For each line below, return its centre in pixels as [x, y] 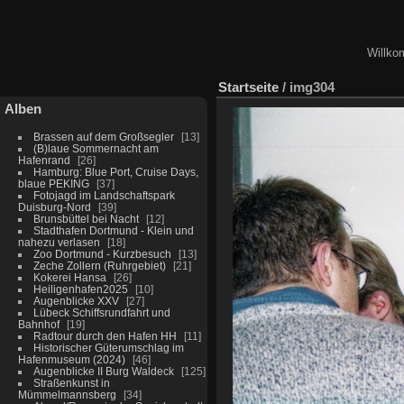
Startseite [248, 87]
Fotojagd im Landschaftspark [104, 195]
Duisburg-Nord [54, 207]
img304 [312, 87]
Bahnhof [38, 324]
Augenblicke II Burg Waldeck [103, 371]
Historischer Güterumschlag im [108, 347]
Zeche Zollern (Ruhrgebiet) [99, 265]
